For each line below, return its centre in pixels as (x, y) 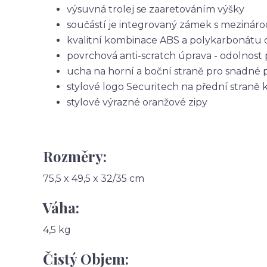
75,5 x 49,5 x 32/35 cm (94, 179)
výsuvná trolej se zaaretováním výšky (156, 10)
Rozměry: (75, 156)
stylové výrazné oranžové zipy (137, 103)
